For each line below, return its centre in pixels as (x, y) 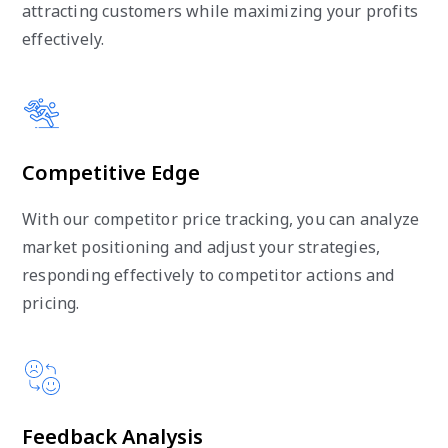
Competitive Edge (111, 172)
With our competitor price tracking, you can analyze (221, 218)
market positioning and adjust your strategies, (201, 246)
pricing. (51, 302)
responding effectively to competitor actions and (208, 274)
